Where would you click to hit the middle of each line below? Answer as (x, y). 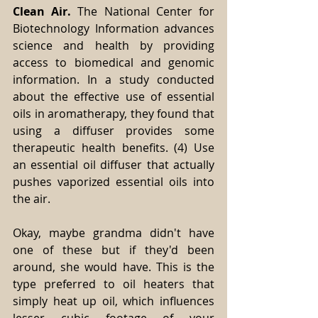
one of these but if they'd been (114, 250)
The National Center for (143, 12)
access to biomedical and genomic (114, 63)
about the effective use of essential (114, 97)
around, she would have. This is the (114, 267)
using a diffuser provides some (114, 131)
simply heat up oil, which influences (114, 301)
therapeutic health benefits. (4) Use (114, 148)
